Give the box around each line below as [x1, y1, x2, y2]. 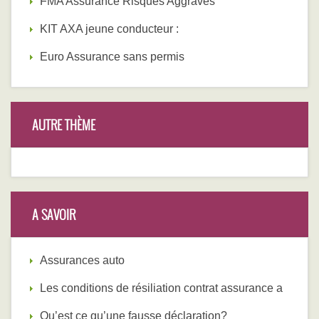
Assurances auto [40, 254, 125, 267]
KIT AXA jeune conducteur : [40, 23, 179, 36]
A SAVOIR [32, 205, 75, 224]
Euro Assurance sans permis [40, 51, 184, 63]
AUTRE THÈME [32, 115, 95, 135]
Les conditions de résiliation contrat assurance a [40, 282, 283, 295]
